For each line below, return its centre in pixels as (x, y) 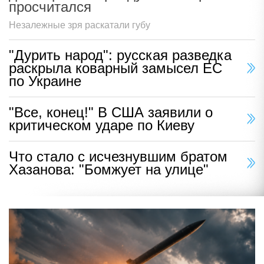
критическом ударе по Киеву (102, 126)
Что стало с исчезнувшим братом (118, 157)
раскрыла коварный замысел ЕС (115, 68)
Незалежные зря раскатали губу (80, 25)
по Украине (45, 81)
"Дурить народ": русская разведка (120, 55)
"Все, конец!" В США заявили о (111, 113)
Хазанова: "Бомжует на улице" (109, 170)
